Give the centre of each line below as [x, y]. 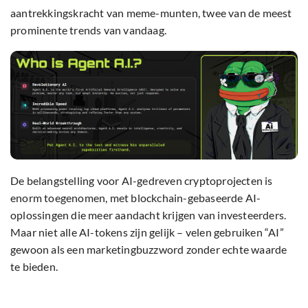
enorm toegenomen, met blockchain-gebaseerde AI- [136, 198]
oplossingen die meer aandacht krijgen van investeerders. [148, 215]
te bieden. [34, 267]
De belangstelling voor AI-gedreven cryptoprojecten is [142, 181]
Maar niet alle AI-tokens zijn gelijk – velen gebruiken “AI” [147, 232]
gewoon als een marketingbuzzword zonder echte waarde [149, 250]
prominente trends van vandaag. [88, 30]
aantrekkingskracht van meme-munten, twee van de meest [151, 13]
